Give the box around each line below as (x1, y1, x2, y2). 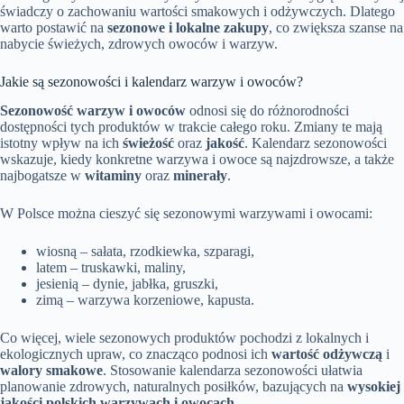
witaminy (85, 168, 142, 184)
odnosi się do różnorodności (186, 103, 349, 119)
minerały (173, 168, 227, 184)
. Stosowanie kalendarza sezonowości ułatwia (103, 363, 363, 379)
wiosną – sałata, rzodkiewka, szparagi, (36, 243, 254, 260)
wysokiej (347, 379, 400, 395)
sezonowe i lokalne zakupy (107, 19, 269, 35)
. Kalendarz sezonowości (244, 135, 387, 151)
